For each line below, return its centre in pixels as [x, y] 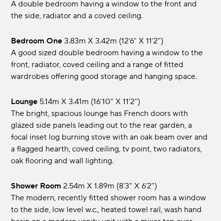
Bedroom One [39, 41]
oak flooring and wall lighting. [62, 161]
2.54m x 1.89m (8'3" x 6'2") [110, 186]
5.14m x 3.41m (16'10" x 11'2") [90, 102]
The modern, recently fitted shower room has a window [109, 198]
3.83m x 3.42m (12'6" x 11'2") [114, 41]
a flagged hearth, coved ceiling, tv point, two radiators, [107, 149]
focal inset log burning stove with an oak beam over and [110, 137]
